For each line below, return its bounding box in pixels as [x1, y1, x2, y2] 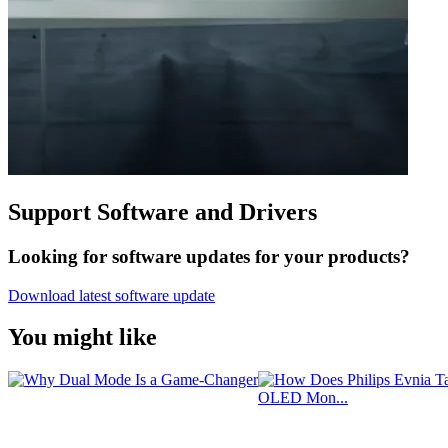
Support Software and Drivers [8, 198, 317, 225]
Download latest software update [8, 286, 215, 304]
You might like [8, 324, 157, 351]
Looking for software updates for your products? [8, 245, 410, 267]
